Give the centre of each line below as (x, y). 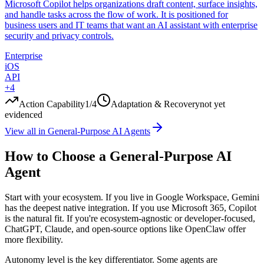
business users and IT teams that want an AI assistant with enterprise (131, 25)
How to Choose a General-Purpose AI (118, 156)
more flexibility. (34, 240)
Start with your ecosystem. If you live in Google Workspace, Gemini (132, 197)
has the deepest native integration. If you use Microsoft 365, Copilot (131, 208)
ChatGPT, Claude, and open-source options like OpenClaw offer (125, 229)
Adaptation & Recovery (155, 104)
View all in (26, 131)
